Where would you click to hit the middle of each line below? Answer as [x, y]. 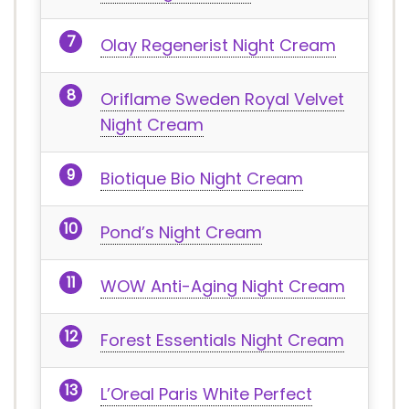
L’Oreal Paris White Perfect [206, 394]
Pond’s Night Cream [181, 232]
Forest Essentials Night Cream [222, 340]
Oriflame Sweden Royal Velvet [222, 99]
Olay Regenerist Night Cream [218, 45]
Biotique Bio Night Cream [202, 178]
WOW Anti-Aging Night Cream [223, 286]
